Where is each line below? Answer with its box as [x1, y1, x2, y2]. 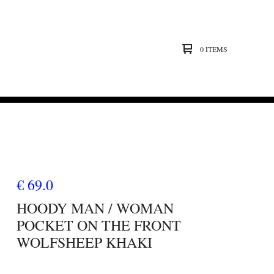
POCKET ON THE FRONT [16, 215, 181, 235]
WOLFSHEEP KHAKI [16, 232, 152, 252]
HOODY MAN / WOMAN [16, 198, 174, 218]
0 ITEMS [199, 43, 228, 54]
